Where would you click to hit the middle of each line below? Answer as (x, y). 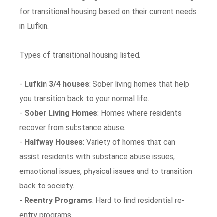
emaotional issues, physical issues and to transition (106, 171)
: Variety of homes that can (129, 142)
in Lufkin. (34, 26)
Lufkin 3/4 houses (57, 84)
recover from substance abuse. (73, 128)
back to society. (47, 186)
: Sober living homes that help (139, 84)
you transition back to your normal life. (85, 99)
